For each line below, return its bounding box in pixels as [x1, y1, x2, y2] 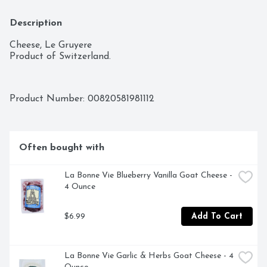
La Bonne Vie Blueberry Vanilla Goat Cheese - [64, 171, 232, 181]
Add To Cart [191, 212, 243, 221]
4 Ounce [64, 182, 95, 192]
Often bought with [19, 143, 104, 153]
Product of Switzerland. [10, 52, 111, 62]
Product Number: [10, 94, 88, 104]
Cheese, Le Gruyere [10, 41, 92, 51]
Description [10, 18, 62, 29]
